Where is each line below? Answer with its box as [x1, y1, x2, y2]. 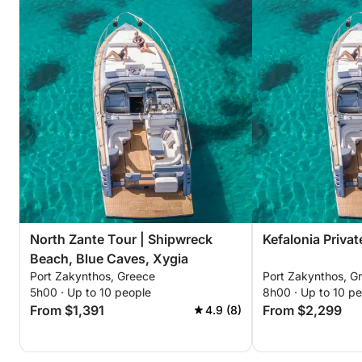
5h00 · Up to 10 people [30, 285, 151, 299]
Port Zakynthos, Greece [30, 269, 155, 283]
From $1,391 [30, 302, 104, 318]
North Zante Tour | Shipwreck [30, 231, 213, 247]
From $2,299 [263, 302, 342, 318]
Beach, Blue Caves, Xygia [30, 250, 188, 267]
